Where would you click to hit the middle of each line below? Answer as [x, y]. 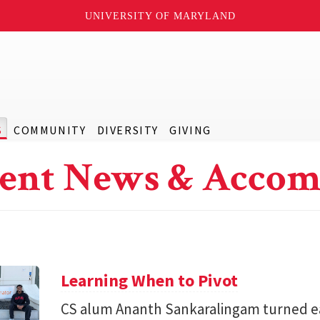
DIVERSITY [127, 130]
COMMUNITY [50, 130]
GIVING [190, 130]
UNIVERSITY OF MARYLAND [160, 16]
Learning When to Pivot [150, 280]
